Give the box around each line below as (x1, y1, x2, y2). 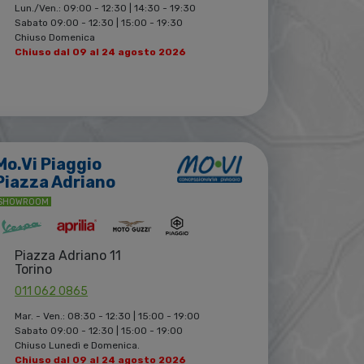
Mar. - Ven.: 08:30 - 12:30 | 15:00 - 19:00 (15, 310, 201, 323)
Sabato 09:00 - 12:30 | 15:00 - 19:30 (15, 17, 184, 29)
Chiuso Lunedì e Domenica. (15, 340, 141, 352)
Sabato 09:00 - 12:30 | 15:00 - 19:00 (15, 325, 184, 337)
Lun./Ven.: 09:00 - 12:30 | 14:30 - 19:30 (15, 2, 197, 15)
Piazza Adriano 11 (15, 248, 122, 264)
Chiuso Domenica (15, 32, 96, 44)
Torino (15, 262, 53, 278)
